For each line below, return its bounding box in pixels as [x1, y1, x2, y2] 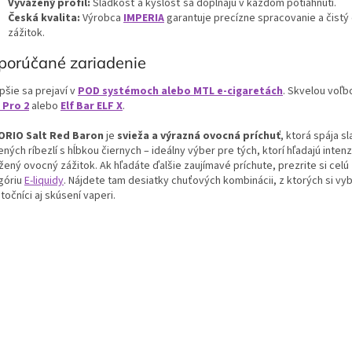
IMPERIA [123, 9, 164, 26]
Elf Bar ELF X [60, 98, 123, 115]
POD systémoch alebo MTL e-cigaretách [78, 83, 283, 100]
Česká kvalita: [8, 9, 80, 26]
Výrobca [80, 9, 123, 26]
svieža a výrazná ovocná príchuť [117, 128, 280, 145]
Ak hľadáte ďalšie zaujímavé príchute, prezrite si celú [100, 158, 349, 174]
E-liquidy [24, 173, 64, 189]
